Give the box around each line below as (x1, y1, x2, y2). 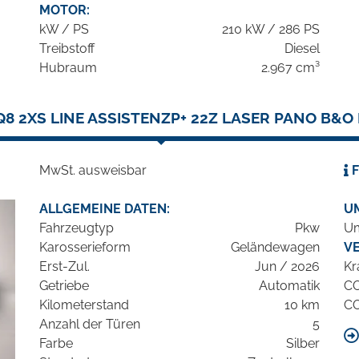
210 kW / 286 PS (222, 22, 320, 38)
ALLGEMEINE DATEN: (39, 201, 170, 217)
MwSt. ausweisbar (39, 163, 147, 179)
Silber (286, 336, 320, 352)
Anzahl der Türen (39, 317, 140, 333)
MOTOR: (39, 2, 90, 18)
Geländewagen (231, 240, 320, 256)
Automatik (259, 278, 320, 294)
